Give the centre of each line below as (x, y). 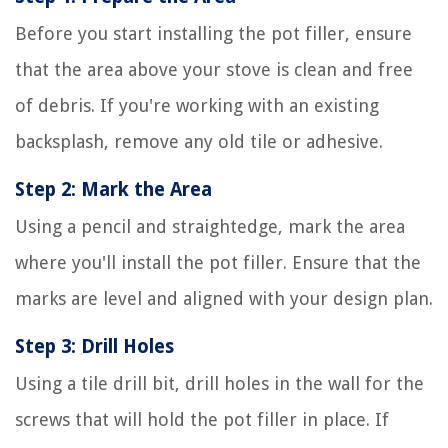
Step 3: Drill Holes (94, 347)
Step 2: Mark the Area (113, 190)
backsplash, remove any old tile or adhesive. (199, 142)
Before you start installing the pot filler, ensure (213, 34)
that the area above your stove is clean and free (214, 70)
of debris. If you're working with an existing (197, 106)
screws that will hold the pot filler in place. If (202, 420)
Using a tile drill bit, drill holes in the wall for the (219, 384)
